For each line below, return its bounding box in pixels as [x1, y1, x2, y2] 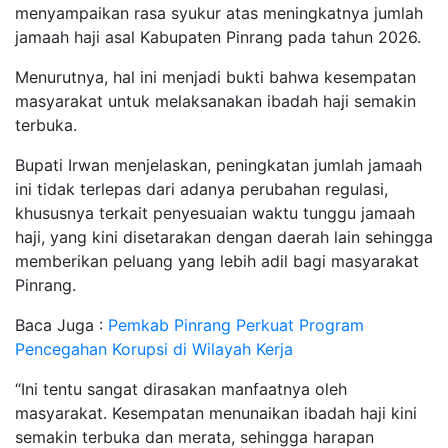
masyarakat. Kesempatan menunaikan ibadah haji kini [15, 402, 417, 423]
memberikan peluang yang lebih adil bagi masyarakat [15, 250, 419, 271]
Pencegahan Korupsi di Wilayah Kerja [15, 338, 293, 359]
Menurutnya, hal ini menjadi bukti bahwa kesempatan [15, 66, 416, 87]
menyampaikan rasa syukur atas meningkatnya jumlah [15, 2, 423, 23]
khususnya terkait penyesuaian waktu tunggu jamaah [15, 202, 415, 223]
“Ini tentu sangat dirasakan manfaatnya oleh [15, 378, 347, 399]
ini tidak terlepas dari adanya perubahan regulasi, [15, 178, 388, 199]
